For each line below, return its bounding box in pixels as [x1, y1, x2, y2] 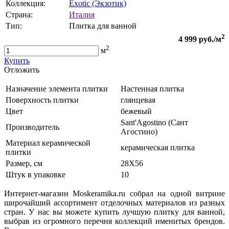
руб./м [197, 34, 221, 43]
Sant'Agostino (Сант [121, 118, 188, 127]
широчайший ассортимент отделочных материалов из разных [4, 198, 225, 207]
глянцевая [121, 95, 155, 104]
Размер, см [6, 158, 42, 168]
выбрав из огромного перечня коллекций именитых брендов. [4, 216, 225, 225]
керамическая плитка [121, 143, 195, 152]
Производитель [6, 122, 59, 131]
